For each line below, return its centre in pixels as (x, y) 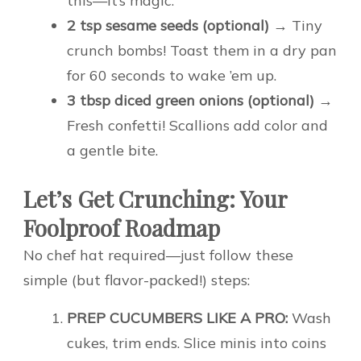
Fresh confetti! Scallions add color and (197, 126)
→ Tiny (296, 26)
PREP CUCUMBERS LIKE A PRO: (177, 318)
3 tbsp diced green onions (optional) (191, 101)
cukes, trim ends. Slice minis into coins (197, 343)
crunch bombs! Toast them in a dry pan (202, 51)
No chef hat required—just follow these (158, 255)
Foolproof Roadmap (122, 228)
